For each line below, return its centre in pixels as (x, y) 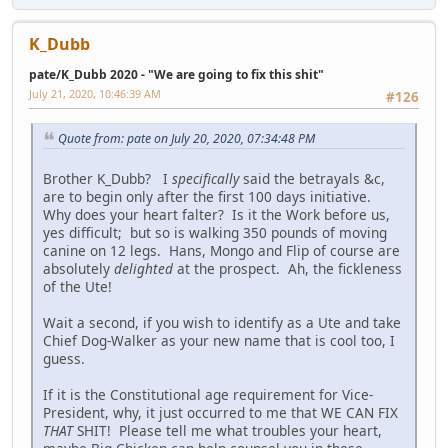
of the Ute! (77, 287)
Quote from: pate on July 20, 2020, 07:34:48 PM (186, 138)
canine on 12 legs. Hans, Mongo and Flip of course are (221, 251)
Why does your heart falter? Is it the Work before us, (216, 215)
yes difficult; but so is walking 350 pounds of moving (215, 233)
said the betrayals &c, (312, 179)
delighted (143, 269)
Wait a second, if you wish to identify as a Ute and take (222, 323)
